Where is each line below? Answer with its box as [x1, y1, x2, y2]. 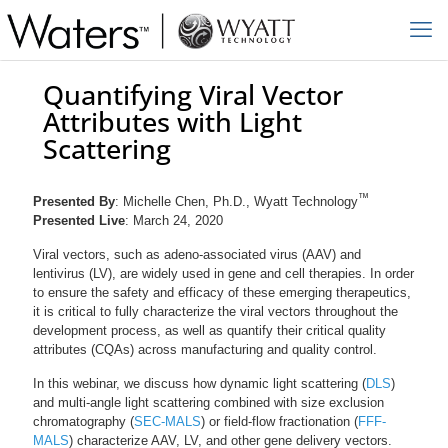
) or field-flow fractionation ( [201, 414, 358, 430]
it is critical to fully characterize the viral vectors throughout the [33, 304, 398, 320]
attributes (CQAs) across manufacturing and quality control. [33, 342, 377, 358]
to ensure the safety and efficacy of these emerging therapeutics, [33, 285, 411, 301]
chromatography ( [33, 414, 134, 430]
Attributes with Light [43, 103, 302, 140]
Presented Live [33, 213, 125, 229]
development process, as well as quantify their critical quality [33, 323, 386, 339]
